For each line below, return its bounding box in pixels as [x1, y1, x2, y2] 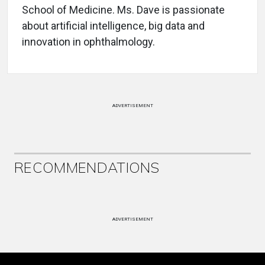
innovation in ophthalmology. [22, 35, 155, 48]
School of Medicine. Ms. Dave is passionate [22, 3, 225, 16]
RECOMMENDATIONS [14, 158, 160, 176]
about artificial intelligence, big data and [22, 19, 205, 32]
